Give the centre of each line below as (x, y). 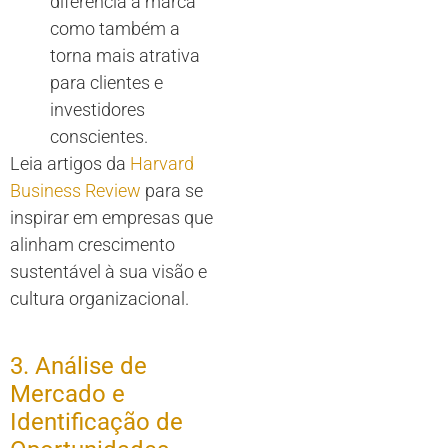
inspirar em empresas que (111, 218)
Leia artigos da (70, 164)
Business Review (75, 191)
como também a (115, 29)
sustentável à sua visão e (108, 272)
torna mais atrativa (125, 56)
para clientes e (106, 83)
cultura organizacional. (99, 299)
